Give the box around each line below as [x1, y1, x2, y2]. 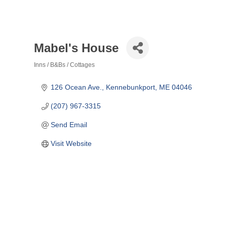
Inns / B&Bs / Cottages [34, 61, 95, 68]
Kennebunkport [105, 83, 155, 91]
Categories [33, 67, 87, 84]
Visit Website [50, 139, 92, 147]
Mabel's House [34, 41, 119, 55]
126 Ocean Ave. [50, 83, 102, 91]
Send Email [50, 121, 87, 129]
